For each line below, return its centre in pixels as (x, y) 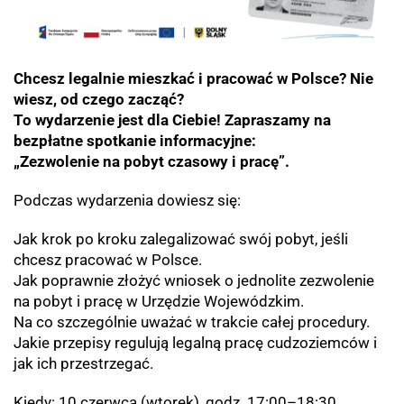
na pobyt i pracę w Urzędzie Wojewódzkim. (159, 302)
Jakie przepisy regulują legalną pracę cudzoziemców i (195, 343)
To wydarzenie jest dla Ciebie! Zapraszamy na (172, 120)
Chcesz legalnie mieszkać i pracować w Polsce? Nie (193, 79)
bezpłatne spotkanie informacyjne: (135, 141)
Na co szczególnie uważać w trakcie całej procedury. (192, 322)
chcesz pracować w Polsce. (108, 260)
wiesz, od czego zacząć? (99, 100)
